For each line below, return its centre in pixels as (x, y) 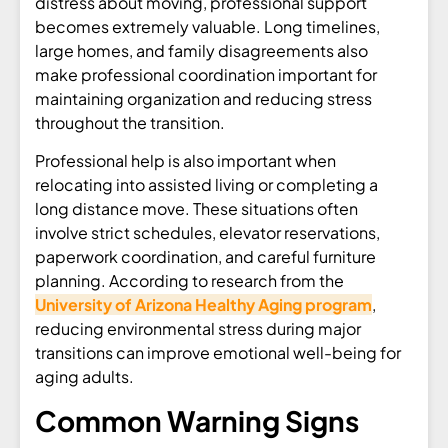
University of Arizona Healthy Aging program (203, 305)
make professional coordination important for (206, 74)
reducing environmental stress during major (198, 329)
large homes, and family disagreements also (201, 50)
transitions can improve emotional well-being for (218, 353)
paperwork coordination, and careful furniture (205, 257)
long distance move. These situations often (196, 209)
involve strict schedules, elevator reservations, (207, 233)
